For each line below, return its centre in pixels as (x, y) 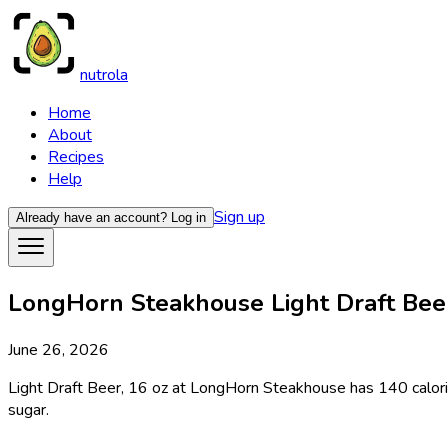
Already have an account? (91, 217)
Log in (188, 217)
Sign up (239, 217)
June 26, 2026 (58, 349)
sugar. (28, 409)
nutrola (104, 75)
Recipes (76, 157)
